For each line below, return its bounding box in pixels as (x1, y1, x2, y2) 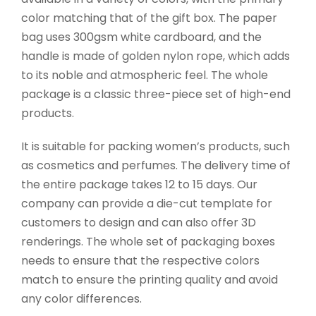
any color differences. (21, 291, 142, 308)
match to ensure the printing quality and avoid (21, 272, 278, 288)
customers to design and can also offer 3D (21, 214, 256, 231)
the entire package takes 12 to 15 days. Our (21, 176, 257, 193)
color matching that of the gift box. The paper (21, 10, 277, 27)
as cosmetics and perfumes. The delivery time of (21, 157, 291, 174)
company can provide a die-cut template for (21, 195, 272, 212)
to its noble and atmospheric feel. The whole (21, 67, 268, 84)
